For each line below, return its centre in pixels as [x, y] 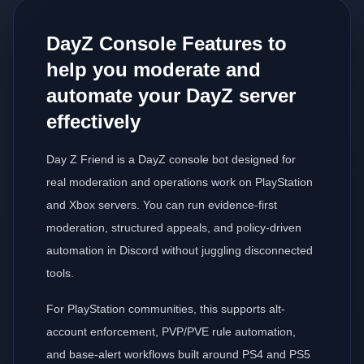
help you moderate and [154, 69]
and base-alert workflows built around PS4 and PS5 [178, 354]
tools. [60, 273]
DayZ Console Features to [167, 43]
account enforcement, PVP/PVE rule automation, [171, 331]
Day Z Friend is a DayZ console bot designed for [171, 159]
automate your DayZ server [171, 95]
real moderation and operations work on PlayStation [180, 182]
